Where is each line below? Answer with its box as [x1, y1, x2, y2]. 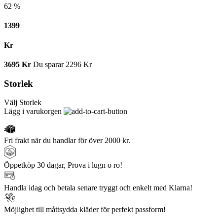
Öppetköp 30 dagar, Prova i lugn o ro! [4, 161, 122, 170]
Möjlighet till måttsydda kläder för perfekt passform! [4, 205, 166, 214]
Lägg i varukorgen [4, 107, 64, 116]
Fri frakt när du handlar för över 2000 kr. [4, 136, 130, 145]
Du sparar [33, 60, 66, 69]
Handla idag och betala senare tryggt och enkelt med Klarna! [4, 184, 192, 192]
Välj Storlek [4, 98, 41, 107]
